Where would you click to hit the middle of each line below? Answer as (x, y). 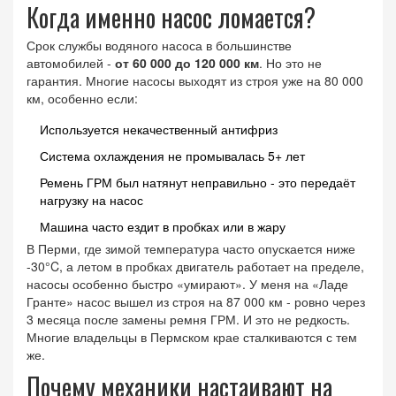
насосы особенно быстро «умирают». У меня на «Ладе (187, 284)
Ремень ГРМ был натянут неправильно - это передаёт (198, 183)
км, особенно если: (82, 99)
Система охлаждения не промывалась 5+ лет (172, 156)
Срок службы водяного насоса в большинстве (159, 46)
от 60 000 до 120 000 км (187, 63)
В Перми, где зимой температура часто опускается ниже (191, 249)
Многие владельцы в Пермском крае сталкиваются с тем (192, 337)
